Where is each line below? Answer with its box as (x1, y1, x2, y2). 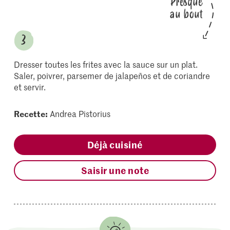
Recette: (14, 108, 48, 119)
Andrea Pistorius (50, 108, 111, 119)
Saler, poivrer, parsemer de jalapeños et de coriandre (14, 70, 210, 81)
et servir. (14, 81, 46, 92)
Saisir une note (81, 164, 149, 177)
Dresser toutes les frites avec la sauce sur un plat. (14, 59, 198, 70)
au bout (169, 5, 203, 24)
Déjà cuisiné (87, 138, 143, 151)
